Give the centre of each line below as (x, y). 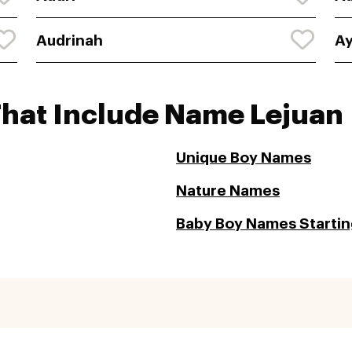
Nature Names (228, 191)
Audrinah (70, 40)
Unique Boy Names (244, 158)
